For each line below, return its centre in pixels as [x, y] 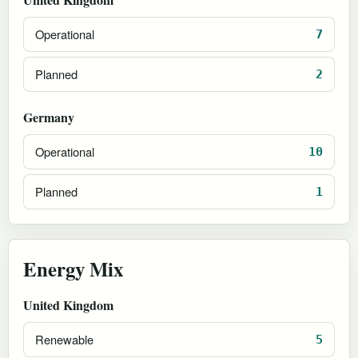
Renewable [64, 340]
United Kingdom [68, 304]
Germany [49, 117]
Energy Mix [73, 268]
